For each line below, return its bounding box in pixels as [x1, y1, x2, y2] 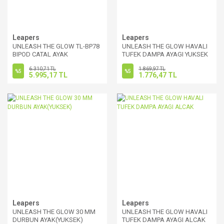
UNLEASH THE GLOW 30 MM [12, 208, 95, 215]
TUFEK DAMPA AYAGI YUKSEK [122, 50, 208, 58]
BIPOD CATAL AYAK [12, 50, 68, 58]
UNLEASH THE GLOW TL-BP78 [12, 42, 99, 50]
